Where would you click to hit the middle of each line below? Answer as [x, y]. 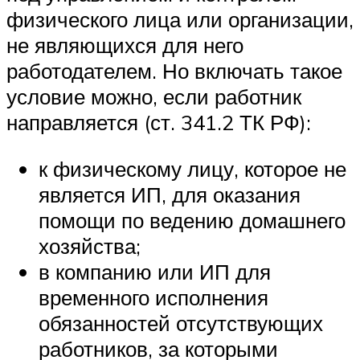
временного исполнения [153, 297]
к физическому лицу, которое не [192, 168]
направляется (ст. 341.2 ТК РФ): [159, 123]
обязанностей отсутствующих [181, 323]
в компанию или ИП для [155, 271]
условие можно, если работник [154, 97]
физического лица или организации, [180, 20]
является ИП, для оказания [170, 194]
